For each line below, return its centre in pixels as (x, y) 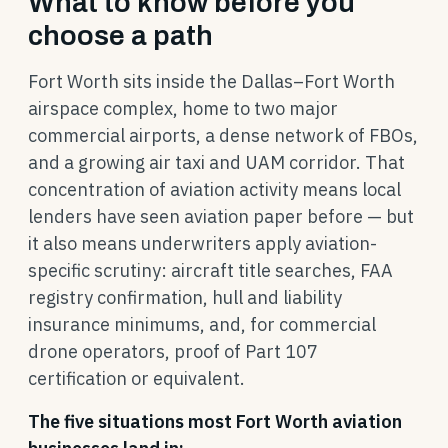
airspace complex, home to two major (183, 108)
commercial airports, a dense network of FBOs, (223, 135)
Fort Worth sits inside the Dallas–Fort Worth (211, 81)
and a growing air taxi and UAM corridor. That (216, 162)
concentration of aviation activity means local (214, 189)
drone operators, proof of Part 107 (173, 351)
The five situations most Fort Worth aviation (215, 421)
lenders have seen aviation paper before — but (221, 216)
